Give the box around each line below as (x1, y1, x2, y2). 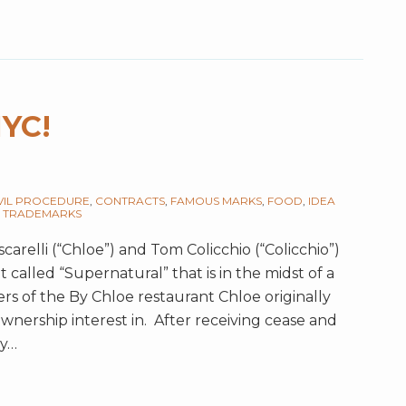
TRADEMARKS (3, 207, 82, 221)
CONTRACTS (95, 194, 165, 208)
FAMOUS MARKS (170, 194, 262, 208)
